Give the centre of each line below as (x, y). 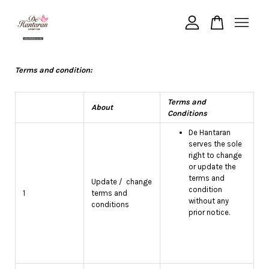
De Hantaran (210, 132)
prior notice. (209, 212)
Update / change (122, 182)
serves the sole (215, 144)
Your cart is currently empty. (134, 61)
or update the (212, 167)
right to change (215, 155)
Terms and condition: (54, 70)
